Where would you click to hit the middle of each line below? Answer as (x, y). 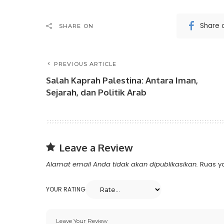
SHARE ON (76, 26)
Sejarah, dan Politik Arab (96, 92)
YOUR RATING (66, 189)
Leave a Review (96, 147)
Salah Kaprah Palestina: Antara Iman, (122, 80)
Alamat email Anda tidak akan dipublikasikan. (122, 164)
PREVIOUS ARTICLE (85, 64)
